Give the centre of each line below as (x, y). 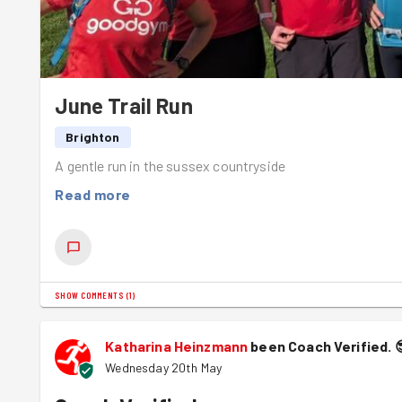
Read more (93, 195)
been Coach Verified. (321, 346)
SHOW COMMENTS (90, 296)
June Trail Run (124, 106)
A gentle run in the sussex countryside (170, 166)
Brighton (93, 137)
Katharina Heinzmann (177, 346)
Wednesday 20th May (164, 368)
